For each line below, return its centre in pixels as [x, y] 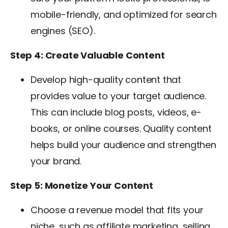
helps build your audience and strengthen [123, 145]
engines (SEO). [63, 31]
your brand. [56, 161]
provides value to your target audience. [118, 96]
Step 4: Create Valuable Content [88, 55]
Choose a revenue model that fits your [117, 210]
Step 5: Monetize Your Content [82, 185]
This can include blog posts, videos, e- [116, 112]
